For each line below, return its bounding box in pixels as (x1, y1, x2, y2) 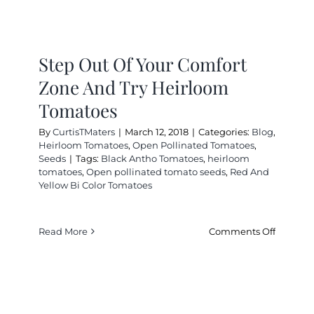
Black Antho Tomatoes (101, 152, 203, 164)
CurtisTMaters (53, 125, 115, 137)
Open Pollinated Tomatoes (132, 139, 254, 151)
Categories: (198, 125, 252, 137)
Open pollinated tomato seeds (86, 165, 226, 177)
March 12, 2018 (125, 125, 189, 137)
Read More (39, 225, 88, 237)
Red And (230, 165, 269, 177)
